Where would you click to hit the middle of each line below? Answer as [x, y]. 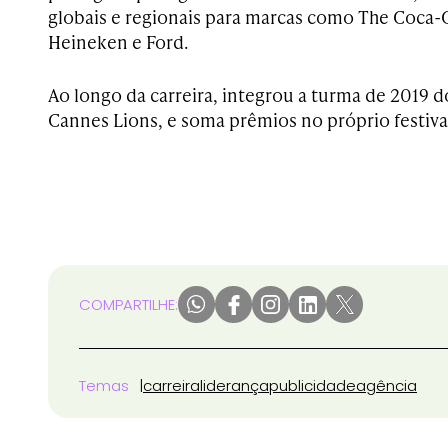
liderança [234, 385]
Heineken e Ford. [118, 41]
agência [386, 385]
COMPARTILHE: [128, 304]
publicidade [312, 385]
